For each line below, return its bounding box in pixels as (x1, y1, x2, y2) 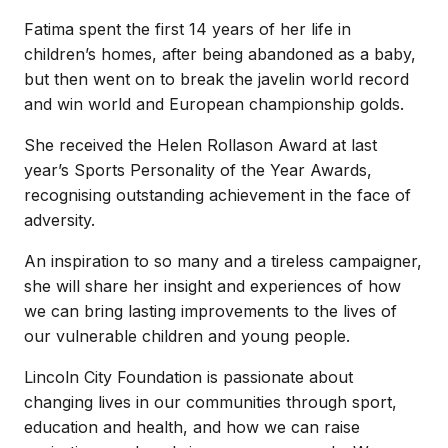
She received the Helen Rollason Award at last (24, 135, 377, 155)
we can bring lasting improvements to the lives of (24, 301, 397, 321)
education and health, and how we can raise (24, 417, 360, 437)
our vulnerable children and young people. (24, 326, 350, 346)
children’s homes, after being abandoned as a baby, (24, 44, 416, 64)
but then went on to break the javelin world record (24, 69, 409, 89)
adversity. (24, 210, 100, 230)
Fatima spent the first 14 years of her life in (24, 19, 351, 39)
